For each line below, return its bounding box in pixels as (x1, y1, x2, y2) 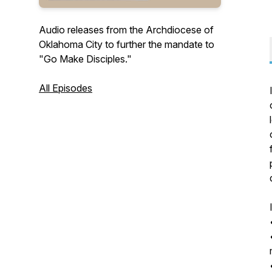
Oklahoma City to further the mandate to (39, 38, 214, 50)
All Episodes (39, 82, 92, 94)
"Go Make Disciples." (39, 53, 132, 65)
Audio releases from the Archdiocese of (39, 24, 214, 36)
